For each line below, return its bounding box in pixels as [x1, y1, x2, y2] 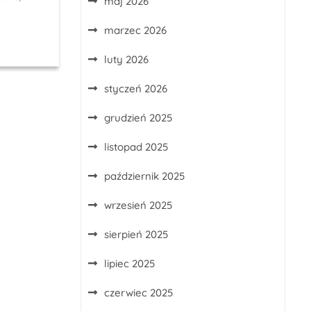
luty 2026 [104, 53, 149, 66]
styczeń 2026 [104, 82, 167, 95]
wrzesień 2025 [104, 199, 172, 212]
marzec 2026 [104, 24, 167, 37]
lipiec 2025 [104, 257, 155, 270]
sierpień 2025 [104, 228, 168, 241]
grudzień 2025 [104, 111, 172, 124]
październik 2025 [104, 169, 185, 183]
